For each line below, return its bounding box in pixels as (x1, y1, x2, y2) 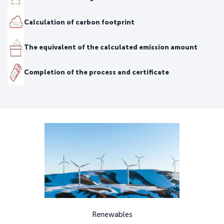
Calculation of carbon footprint (24, 18, 134, 26)
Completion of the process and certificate (24, 68, 169, 76)
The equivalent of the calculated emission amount (24, 43, 197, 51)
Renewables (91, 209, 132, 219)
